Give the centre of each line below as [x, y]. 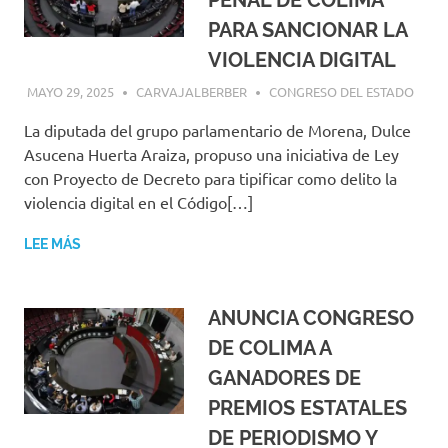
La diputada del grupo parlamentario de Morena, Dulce [217, 129]
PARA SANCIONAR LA [307, 30]
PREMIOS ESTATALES [307, 407]
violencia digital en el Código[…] [138, 201]
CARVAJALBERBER [191, 91]
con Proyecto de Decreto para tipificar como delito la [210, 177]
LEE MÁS [52, 243]
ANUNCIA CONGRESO [311, 317]
